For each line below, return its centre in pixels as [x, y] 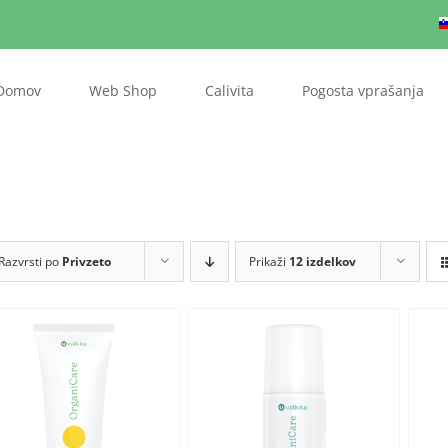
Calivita [229, 90]
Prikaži [269, 261]
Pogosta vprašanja [363, 90]
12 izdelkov [322, 261]
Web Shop [123, 90]
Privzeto [86, 261]
